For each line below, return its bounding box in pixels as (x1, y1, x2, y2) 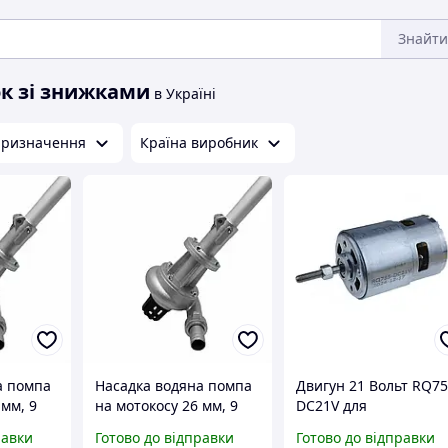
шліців (95, 416, 142, 436)
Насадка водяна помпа (95, 376, 253, 396)
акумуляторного (296, 416, 407, 436)
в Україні (150, 84, 216, 103)
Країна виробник (140, 133, 258, 152)
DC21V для (296, 396, 368, 416)
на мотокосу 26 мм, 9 (95, 396, 239, 416)
